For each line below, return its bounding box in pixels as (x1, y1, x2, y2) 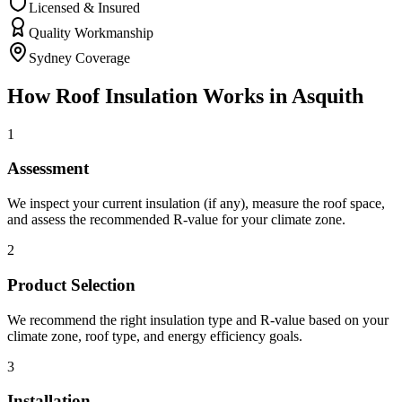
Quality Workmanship (29, 24, 153, 40)
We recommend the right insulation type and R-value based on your (7, 311, 389, 328)
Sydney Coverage (29, 49, 130, 66)
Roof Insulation (56, 83, 197, 108)
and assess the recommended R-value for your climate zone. (7, 212, 345, 228)
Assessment (7, 159, 89, 179)
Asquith (292, 83, 363, 108)
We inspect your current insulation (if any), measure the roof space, (7, 196, 385, 212)
